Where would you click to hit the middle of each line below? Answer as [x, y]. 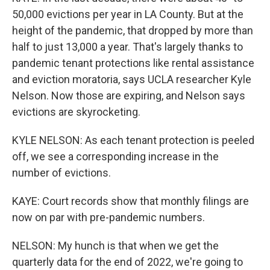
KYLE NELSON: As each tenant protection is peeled [133, 140]
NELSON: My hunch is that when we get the [115, 246]
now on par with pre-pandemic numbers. [108, 218]
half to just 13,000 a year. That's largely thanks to [127, 47]
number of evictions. [61, 173]
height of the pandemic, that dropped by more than [133, 31]
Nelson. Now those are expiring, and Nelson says [129, 96]
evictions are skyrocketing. [76, 112]
